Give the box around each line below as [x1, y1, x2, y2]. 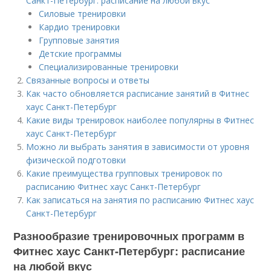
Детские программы [39, 48, 122, 59]
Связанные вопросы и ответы [26, 74, 150, 86]
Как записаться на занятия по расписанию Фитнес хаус [26, 194, 255, 206]
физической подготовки [26, 154, 126, 166]
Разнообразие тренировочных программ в [13, 228, 245, 244]
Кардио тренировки [39, 21, 120, 33]
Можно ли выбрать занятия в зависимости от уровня [26, 141, 250, 152]
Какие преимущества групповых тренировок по [26, 168, 223, 179]
